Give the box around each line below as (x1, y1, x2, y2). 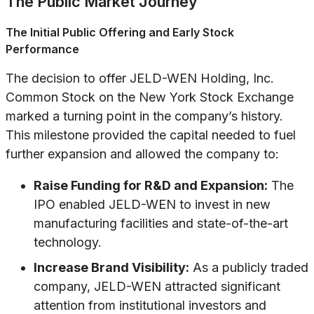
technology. (34, 235, 102, 250)
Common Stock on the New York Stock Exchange (6, 90, 294, 105)
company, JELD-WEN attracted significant (34, 279, 280, 294)
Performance (6, 42, 79, 57)
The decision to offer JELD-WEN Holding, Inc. (6, 71, 274, 86)
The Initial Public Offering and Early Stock (6, 25, 234, 40)
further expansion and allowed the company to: (6, 146, 279, 162)
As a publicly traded (189, 260, 308, 275)
